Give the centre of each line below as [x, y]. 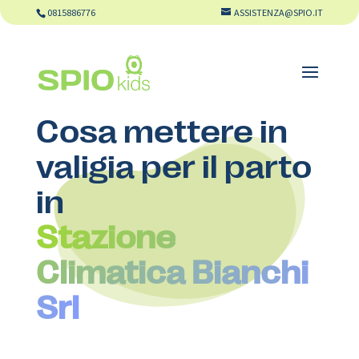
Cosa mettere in [161, 129]
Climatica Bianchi [172, 270]
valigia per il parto [173, 164]
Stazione [105, 235]
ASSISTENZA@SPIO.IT [279, 12]
